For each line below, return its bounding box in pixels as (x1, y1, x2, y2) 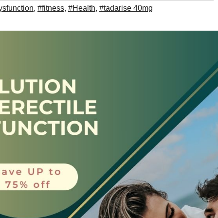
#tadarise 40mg (99, 4, 153, 13)
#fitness (37, 4, 64, 13)
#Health (68, 4, 95, 13)
